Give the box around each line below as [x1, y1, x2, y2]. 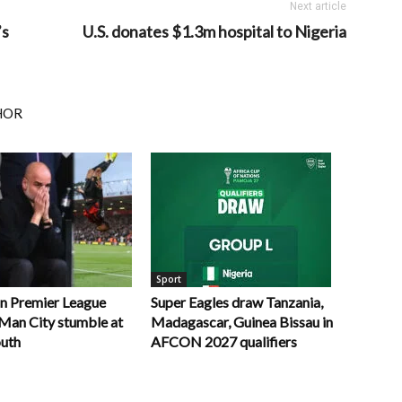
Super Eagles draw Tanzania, [151, 293, 323, 310]
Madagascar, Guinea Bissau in [151, 313, 333, 330]
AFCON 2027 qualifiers [151, 333, 297, 350]
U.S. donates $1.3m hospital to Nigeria [83, 22, 346, 41]
